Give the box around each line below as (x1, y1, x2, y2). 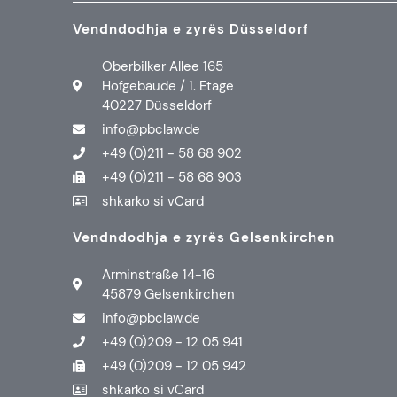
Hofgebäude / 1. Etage (101, 76, 234, 95)
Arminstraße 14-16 (101, 265, 214, 284)
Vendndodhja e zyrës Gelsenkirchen (73, 228, 335, 246)
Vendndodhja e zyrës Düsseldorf (73, 19, 308, 38)
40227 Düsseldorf (101, 96, 212, 114)
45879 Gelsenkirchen (101, 284, 235, 303)
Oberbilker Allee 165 (101, 57, 223, 75)
